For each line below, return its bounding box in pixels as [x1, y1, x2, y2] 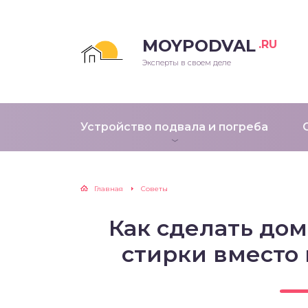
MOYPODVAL [142, 36, 256, 56]
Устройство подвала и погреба [80, 120, 268, 133]
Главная [94, 184, 123, 193]
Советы [141, 184, 168, 193]
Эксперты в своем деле [142, 58, 231, 67]
